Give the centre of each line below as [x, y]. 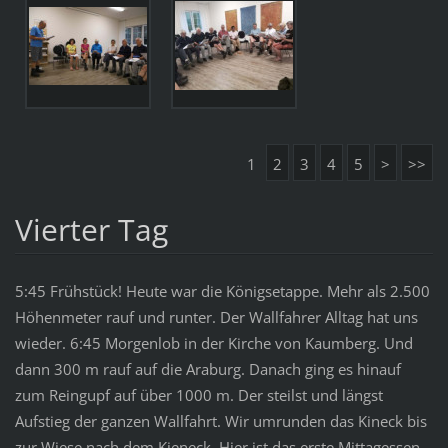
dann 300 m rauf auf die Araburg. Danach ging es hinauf [207, 368]
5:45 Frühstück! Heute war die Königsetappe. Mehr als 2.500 [222, 290]
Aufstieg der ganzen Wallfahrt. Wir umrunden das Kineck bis [220, 420]
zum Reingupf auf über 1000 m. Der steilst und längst [198, 394]
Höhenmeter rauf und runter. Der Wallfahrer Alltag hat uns [216, 316]
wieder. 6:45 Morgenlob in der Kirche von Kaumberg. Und [213, 342]
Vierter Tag [91, 229]
